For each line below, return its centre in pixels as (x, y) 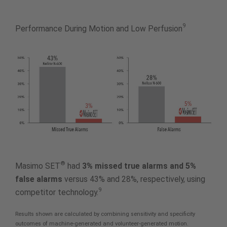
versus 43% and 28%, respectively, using (134, 179)
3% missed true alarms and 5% (139, 166)
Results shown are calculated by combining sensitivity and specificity (105, 214)
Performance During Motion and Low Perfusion (99, 28)
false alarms (39, 179)
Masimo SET (38, 166)
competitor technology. (57, 193)
